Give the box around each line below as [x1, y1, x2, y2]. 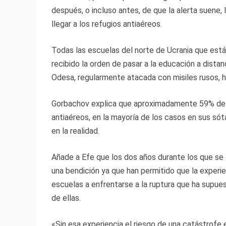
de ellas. [51, 193, 81, 203]
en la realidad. [51, 126, 99, 136]
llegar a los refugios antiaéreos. [51, 19, 162, 29]
